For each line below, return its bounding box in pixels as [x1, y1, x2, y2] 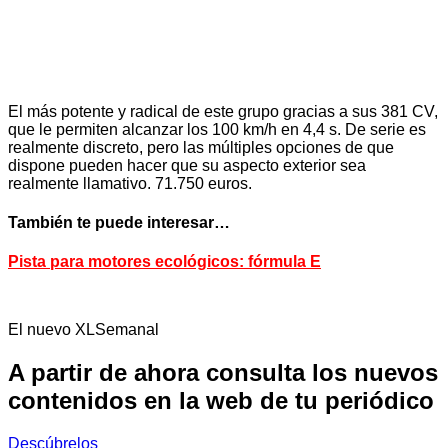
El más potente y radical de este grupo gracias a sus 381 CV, [8, 102, 438, 120]
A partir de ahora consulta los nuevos [8, 359, 438, 387]
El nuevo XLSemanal [8, 321, 159, 339]
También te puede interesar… [8, 214, 230, 232]
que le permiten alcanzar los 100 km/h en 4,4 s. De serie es [8, 120, 426, 138]
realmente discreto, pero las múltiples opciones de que [8, 138, 394, 156]
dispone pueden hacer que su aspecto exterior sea [8, 156, 366, 174]
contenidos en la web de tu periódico [8, 387, 434, 415]
